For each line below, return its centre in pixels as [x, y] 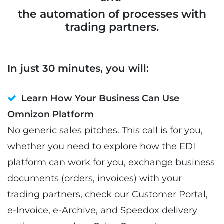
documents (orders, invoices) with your [95, 178]
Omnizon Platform [51, 114]
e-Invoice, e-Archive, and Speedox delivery [102, 210]
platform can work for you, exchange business [111, 162]
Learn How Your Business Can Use [100, 98]
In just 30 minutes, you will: [78, 68]
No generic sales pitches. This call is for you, [105, 130]
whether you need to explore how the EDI [101, 146]
